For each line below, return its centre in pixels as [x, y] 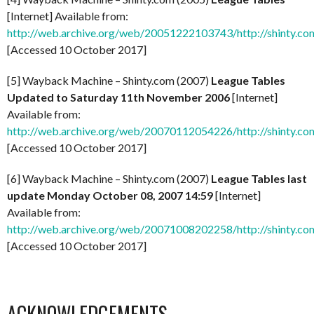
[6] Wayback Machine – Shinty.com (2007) [109, 178]
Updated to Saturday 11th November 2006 [118, 97]
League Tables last [259, 178]
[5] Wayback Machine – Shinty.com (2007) [109, 80]
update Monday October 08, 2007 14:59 [110, 195]
